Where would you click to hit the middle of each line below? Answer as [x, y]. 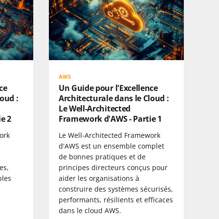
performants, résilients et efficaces [116, 199]
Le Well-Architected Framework [109, 135]
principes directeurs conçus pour [113, 167]
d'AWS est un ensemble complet [111, 146]
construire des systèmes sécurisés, [116, 189]
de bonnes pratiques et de [102, 156]
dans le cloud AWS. [90, 210]
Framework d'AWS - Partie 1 [110, 119]
